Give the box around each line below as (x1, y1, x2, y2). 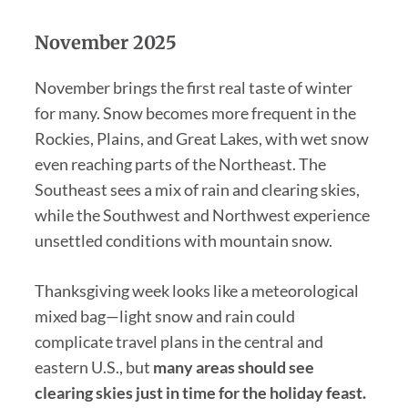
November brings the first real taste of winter (34, 76, 352, 97)
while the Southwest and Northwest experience (34, 204, 370, 225)
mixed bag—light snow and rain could (34, 305, 295, 326)
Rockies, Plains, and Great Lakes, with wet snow (34, 127, 369, 148)
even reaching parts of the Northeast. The (34, 153, 326, 174)
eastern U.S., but (34, 356, 153, 377)
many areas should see (152, 356, 314, 377)
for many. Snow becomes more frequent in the (34, 102, 356, 123)
